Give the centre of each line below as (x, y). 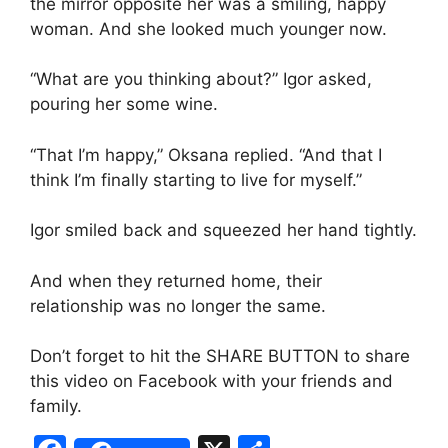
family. (56, 406)
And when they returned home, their (176, 280)
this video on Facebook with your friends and (211, 381)
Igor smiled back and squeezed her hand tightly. (223, 230)
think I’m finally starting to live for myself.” (196, 179)
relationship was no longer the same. (178, 305)
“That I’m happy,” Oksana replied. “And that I (206, 154)
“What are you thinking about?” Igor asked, (201, 79)
